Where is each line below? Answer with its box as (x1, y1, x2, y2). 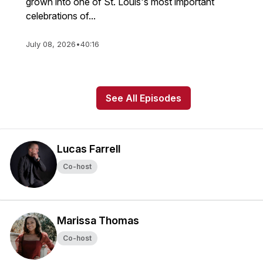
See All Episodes (105, 92, 181, 104)
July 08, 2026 (26, 39, 76, 49)
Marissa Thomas (57, 214, 139, 227)
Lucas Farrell (57, 143, 120, 155)
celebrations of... (26, 10, 96, 22)
